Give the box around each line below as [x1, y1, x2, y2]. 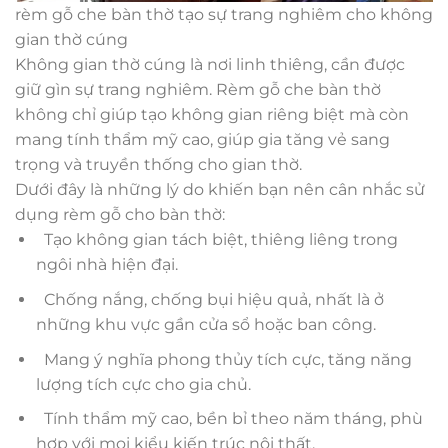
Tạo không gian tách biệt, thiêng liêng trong [35, 230, 398, 250]
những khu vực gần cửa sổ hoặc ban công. [35, 314, 376, 334]
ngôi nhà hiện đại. [35, 255, 178, 275]
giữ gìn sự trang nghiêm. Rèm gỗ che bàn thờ [15, 80, 381, 100]
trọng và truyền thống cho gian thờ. [15, 155, 302, 175]
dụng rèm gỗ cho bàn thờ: [15, 205, 225, 225]
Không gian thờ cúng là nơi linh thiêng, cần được [15, 55, 405, 75]
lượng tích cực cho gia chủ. [35, 374, 251, 394]
